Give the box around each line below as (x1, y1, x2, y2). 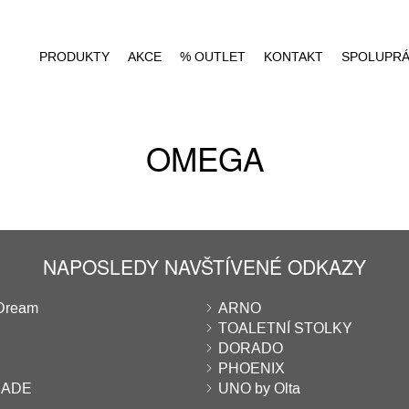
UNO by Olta (218, 379, 300, 398)
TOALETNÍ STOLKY (218, 319, 352, 338)
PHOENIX (218, 359, 285, 378)
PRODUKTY (39, 48, 110, 66)
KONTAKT (264, 48, 323, 66)
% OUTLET (180, 48, 246, 66)
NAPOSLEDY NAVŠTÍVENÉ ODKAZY (43, 253, 366, 280)
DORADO (218, 339, 283, 358)
